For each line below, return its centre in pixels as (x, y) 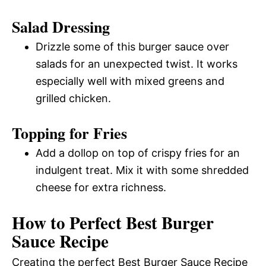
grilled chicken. (73, 98)
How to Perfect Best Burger (113, 222)
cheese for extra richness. (101, 187)
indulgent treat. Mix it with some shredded (142, 170)
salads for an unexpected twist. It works (137, 64)
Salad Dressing (61, 26)
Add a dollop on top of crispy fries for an (138, 153)
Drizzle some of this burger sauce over (132, 46)
